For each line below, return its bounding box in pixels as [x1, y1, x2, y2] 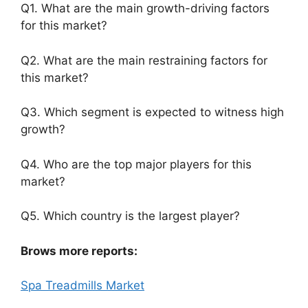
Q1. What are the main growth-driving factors [21, 1, 269, 15]
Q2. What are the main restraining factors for [21, 53, 267, 67]
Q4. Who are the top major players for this [21, 157, 252, 171]
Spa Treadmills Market [21, 278, 144, 292]
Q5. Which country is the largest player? [21, 209, 240, 223]
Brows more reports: [21, 243, 137, 258]
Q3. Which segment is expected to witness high [21, 105, 284, 119]
